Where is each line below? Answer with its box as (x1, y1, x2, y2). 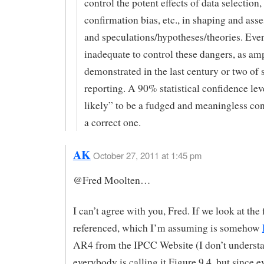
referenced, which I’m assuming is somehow (72, 221, 262, 235)
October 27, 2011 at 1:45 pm (93, 148, 202, 161)
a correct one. (84, 115, 141, 129)
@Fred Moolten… (72, 173, 150, 187)
